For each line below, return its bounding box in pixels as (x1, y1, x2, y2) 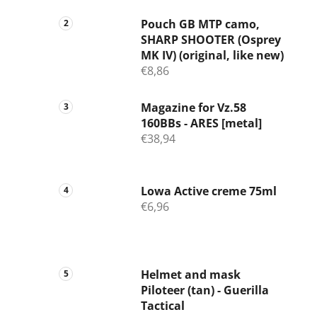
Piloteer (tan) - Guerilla (141, 282, 269, 299)
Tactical (141, 298, 185, 314)
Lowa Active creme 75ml (141, 183, 277, 200)
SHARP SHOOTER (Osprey (141, 32, 281, 48)
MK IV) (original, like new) (141, 47, 284, 64)
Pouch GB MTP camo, (141, 16, 260, 33)
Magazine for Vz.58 (141, 100, 246, 116)
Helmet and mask (141, 267, 241, 283)
